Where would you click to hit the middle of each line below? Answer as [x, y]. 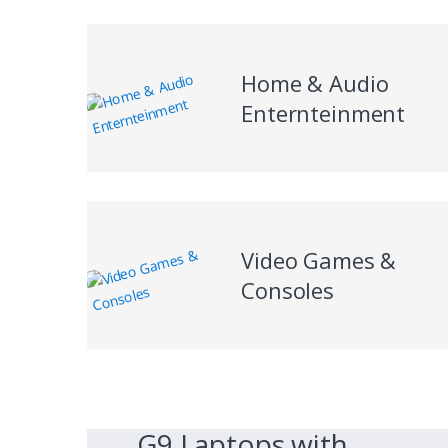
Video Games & [319, 259]
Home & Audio [315, 82]
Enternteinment [323, 112]
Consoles [288, 289]
